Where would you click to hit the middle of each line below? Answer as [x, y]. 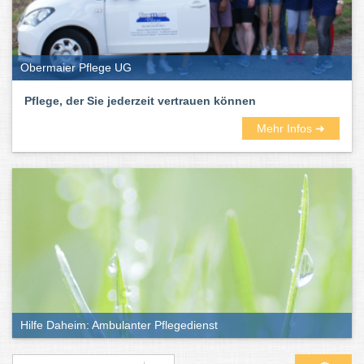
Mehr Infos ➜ [291, 128]
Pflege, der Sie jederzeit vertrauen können [140, 101]
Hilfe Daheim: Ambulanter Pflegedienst [119, 325]
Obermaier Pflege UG [76, 67]
